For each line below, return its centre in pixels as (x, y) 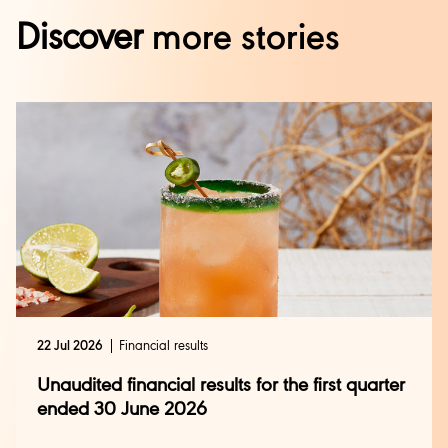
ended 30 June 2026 (121, 409)
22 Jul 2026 (69, 347)
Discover (79, 39)
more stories (241, 39)
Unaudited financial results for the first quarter (220, 385)
